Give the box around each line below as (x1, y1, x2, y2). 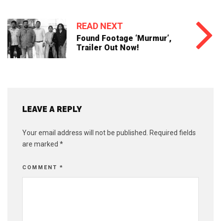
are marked (22, 140, 60, 148)
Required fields (149, 129, 196, 137)
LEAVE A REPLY (22, 105, 82, 114)
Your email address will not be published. (22, 129, 148, 137)
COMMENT (22, 164, 60, 171)
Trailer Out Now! (76, 43, 139, 53)
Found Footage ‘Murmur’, (76, 34, 172, 43)
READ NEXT (76, 21, 123, 32)
